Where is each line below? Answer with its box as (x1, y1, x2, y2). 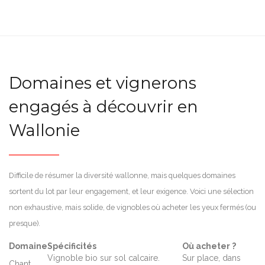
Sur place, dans (182, 253, 241, 263)
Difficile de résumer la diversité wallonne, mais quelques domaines (9, 170, 235, 180)
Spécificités (47, 241, 96, 251)
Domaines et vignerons (9, 73, 196, 93)
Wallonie (9, 120, 80, 140)
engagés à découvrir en (9, 96, 198, 117)
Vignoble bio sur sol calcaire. (47, 253, 160, 263)
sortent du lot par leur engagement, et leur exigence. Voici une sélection (9, 186, 254, 196)
